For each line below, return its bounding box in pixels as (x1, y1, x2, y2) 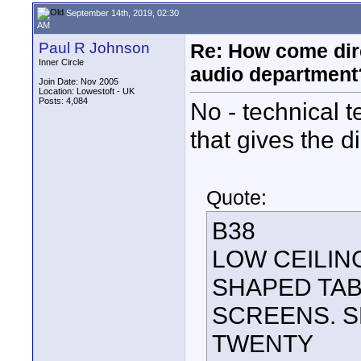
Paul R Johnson (39, 39, 150, 56)
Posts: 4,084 (39, 96, 88, 106)
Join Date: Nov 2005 (39, 77, 118, 86)
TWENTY (212, 330, 313, 358)
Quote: (206, 186, 267, 210)
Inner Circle (39, 57, 84, 67)
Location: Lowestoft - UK (39, 86, 135, 96)
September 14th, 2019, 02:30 (64, 7, 179, 18)
